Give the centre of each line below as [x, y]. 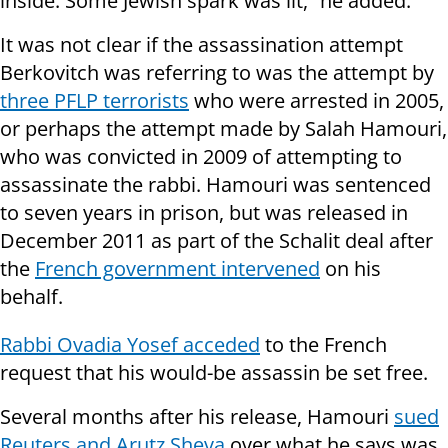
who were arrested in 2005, [316, 101]
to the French [323, 345]
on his [350, 269]
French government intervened [177, 269]
